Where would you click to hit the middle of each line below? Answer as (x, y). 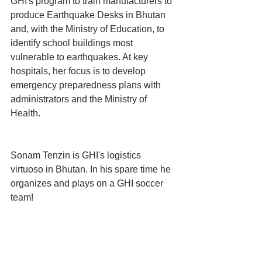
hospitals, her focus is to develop (79, 71)
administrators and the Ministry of (80, 99)
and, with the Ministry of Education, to (89, 29)
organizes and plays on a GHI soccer (88, 184)
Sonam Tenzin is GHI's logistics (77, 156)
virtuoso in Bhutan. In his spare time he (92, 170)
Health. (25, 113)
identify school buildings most (73, 43)
